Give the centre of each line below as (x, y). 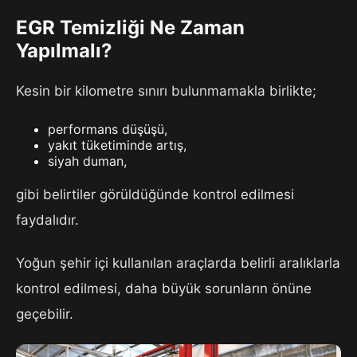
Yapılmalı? (64, 50)
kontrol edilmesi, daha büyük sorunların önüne (164, 288)
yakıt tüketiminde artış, (117, 145)
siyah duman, (87, 161)
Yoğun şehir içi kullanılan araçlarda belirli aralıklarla (178, 263)
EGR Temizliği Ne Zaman (130, 27)
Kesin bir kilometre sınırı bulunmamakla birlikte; (166, 90)
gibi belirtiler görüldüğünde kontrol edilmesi (155, 194)
